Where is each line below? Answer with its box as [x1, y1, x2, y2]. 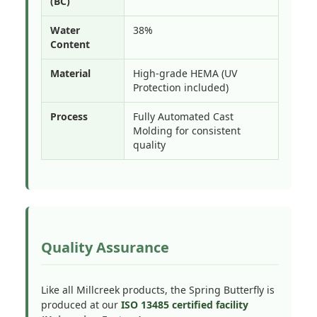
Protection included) [133, 81, 229, 94]
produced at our [41, 298, 121, 311]
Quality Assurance [41, 238, 169, 257]
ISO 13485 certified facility [121, 298, 248, 311]
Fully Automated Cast [133, 110, 234, 123]
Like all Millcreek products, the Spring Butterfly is [41, 283, 275, 296]
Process [50, 110, 88, 123]
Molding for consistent [133, 124, 241, 137]
